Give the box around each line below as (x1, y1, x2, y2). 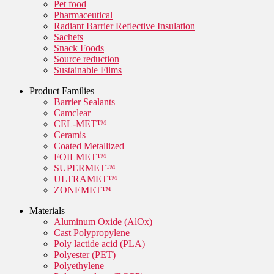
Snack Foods (54, 42, 104, 53)
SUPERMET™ (54, 162, 116, 173)
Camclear (54, 107, 91, 118)
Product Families (29, 85, 94, 96)
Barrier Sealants (54, 96, 115, 107)
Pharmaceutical (54, 9, 113, 20)
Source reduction (54, 53, 119, 64)
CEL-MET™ (54, 118, 106, 129)
